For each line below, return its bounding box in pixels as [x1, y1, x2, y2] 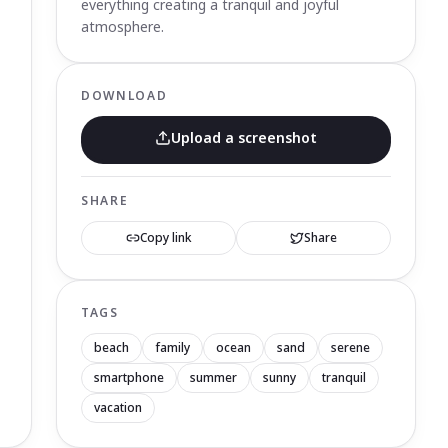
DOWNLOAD [81, 87, 168, 104]
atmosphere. [81, 17, 164, 36]
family [155, 339, 190, 356]
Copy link [139, 229, 192, 246]
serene [331, 339, 370, 356]
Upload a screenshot [171, 128, 317, 147]
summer [190, 369, 237, 386]
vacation [94, 399, 142, 416]
